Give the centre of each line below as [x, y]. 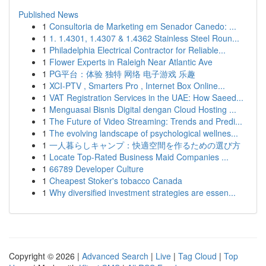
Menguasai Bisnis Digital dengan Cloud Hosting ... [143, 109]
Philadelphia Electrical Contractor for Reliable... [137, 50]
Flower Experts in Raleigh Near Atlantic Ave [131, 62]
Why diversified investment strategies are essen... [142, 192]
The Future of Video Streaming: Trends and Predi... [146, 121]
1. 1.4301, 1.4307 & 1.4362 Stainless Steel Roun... [144, 38]
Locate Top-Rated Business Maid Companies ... [139, 157]
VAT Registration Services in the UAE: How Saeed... [146, 97]
